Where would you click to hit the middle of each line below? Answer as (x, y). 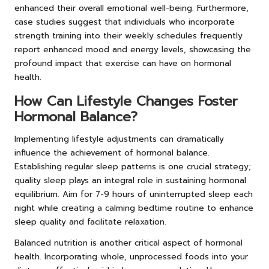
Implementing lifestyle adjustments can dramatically (119, 139)
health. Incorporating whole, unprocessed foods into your (131, 256)
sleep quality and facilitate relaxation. (90, 222)
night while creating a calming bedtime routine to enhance (134, 208)
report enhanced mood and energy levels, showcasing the (133, 49)
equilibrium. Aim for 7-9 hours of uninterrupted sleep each (134, 194)
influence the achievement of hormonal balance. (112, 153)
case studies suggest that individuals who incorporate (125, 22)
